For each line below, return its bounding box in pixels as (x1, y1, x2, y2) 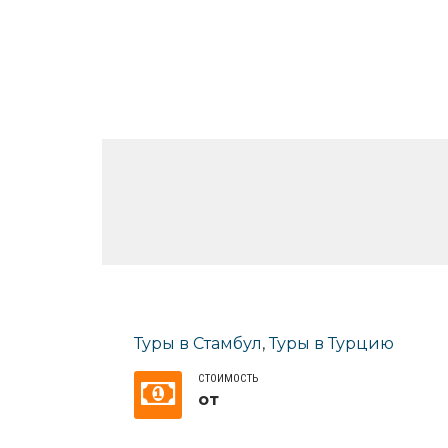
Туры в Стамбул (134, 333, 262, 353)
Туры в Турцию (269, 333, 394, 353)
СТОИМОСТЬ (198, 371, 258, 385)
